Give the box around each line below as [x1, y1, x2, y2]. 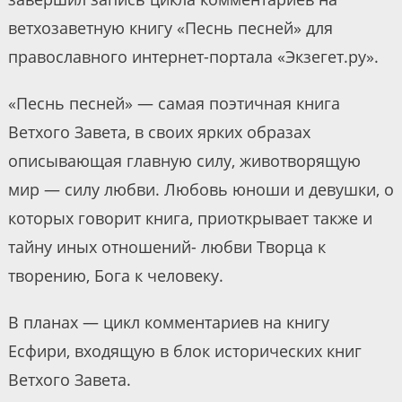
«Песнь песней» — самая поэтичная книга [7, 92, 340, 115]
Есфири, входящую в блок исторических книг [7, 340, 362, 363]
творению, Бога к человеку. [7, 265, 223, 287]
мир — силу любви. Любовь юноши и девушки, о [7, 179, 394, 201]
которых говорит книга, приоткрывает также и [7, 207, 372, 230]
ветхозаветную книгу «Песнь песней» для [7, 17, 333, 39]
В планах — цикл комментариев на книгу [7, 311, 329, 334]
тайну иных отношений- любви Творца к [7, 236, 326, 258]
